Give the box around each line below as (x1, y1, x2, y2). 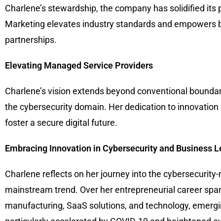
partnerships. (5, 35, 57, 45)
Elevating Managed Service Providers (5, 60, 153, 71)
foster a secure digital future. (5, 117, 117, 128)
